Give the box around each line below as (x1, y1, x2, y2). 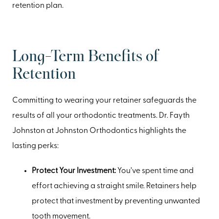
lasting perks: (12, 142, 59, 150)
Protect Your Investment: (32, 167, 116, 175)
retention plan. (12, 1, 64, 10)
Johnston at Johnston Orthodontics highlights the (12, 127, 186, 135)
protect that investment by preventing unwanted (32, 197, 200, 205)
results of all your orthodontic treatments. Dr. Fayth (12, 111, 190, 120)
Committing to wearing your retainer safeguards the (12, 96, 197, 105)
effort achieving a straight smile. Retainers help (32, 182, 197, 190)
